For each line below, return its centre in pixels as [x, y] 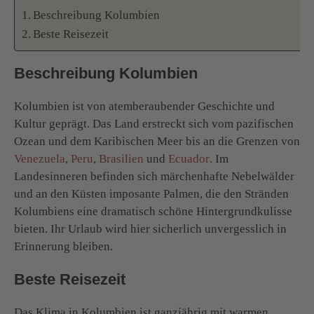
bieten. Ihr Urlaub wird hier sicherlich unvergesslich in [150, 228]
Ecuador [189, 158]
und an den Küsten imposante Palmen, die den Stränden [151, 193]
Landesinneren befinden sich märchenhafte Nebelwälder [154, 176]
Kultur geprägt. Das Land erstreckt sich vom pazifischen [154, 123]
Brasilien [121, 158]
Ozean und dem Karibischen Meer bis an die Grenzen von [157, 141]
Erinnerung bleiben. [63, 246]
